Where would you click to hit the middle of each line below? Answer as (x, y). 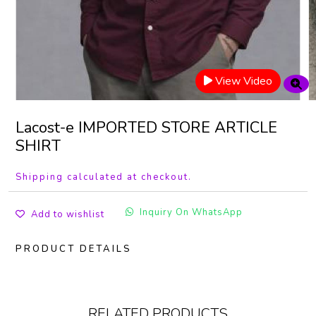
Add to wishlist (68, 214)
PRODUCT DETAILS (74, 249)
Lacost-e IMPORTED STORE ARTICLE (146, 128)
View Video (244, 81)
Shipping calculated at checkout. (104, 177)
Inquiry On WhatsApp (191, 212)
